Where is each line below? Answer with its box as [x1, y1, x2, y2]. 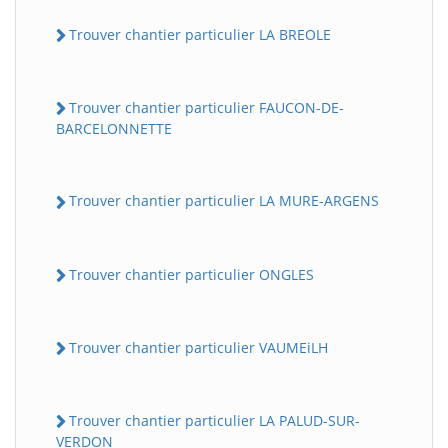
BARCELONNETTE [56, 119, 172, 139]
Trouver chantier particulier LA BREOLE [69, 24, 331, 44]
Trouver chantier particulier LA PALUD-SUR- [69, 411, 360, 431]
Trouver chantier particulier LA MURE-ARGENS [69, 191, 379, 211]
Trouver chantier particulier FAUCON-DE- [69, 98, 344, 118]
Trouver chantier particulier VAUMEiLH [69, 337, 328, 357]
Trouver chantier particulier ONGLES [69, 264, 314, 284]
